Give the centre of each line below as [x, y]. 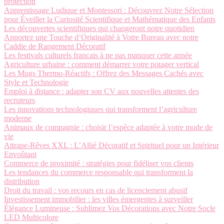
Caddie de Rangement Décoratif [55, 46]
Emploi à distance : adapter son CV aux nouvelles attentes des [101, 91]
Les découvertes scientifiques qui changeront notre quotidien [99, 28]
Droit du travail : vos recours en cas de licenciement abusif [96, 190]
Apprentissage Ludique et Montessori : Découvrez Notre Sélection [109, 10]
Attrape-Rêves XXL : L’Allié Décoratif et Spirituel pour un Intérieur [111, 145]
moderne [18, 118]
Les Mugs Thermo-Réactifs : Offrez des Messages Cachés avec [104, 73]
